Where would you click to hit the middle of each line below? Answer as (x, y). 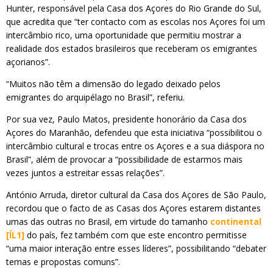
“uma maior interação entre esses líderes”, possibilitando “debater (136, 248)
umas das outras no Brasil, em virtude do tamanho (108, 222)
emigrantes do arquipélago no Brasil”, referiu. (95, 97)
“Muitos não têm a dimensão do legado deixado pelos (113, 84)
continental (236, 222)
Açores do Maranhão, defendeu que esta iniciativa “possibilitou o (134, 133)
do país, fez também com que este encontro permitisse (136, 235)
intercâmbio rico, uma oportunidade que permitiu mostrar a (124, 35)
